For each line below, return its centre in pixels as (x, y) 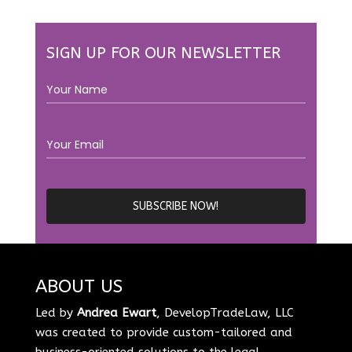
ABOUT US (79, 286)
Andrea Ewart (116, 312)
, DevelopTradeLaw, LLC (225, 312)
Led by (56, 312)
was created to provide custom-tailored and (163, 332)
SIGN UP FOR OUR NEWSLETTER (163, 53)
